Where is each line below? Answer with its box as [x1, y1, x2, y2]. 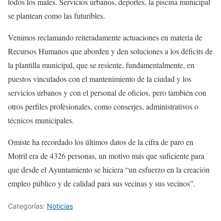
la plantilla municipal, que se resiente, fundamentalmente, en [8, 60, 194, 71]
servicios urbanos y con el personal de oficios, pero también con [8, 87, 206, 98]
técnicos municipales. [8, 115, 74, 126]
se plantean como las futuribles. [8, 10, 105, 21]
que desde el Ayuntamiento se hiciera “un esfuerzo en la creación [8, 164, 210, 175]
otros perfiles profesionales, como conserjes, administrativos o [8, 101, 198, 112]
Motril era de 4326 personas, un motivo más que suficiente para [8, 150, 204, 161]
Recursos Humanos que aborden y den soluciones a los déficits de [8, 46, 213, 57]
